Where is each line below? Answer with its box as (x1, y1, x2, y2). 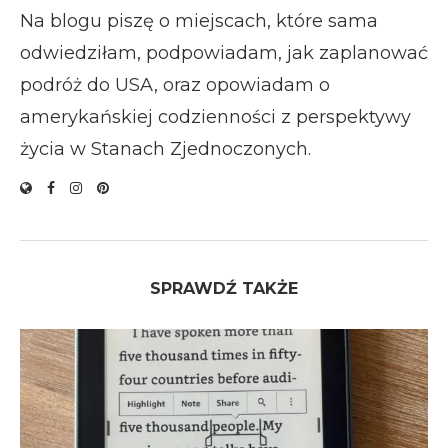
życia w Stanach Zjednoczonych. (20, 137, 311, 160)
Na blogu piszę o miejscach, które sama (20, 9, 378, 32)
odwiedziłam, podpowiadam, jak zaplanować (20, 41, 428, 64)
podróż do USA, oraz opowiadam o (20, 73, 330, 96)
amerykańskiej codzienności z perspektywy (20, 105, 411, 128)
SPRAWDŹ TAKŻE (150, 278, 298, 298)
